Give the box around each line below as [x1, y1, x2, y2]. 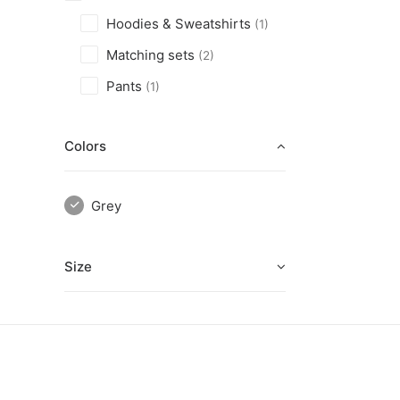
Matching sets [106, 46, 195, 63]
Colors [64, 137, 106, 154]
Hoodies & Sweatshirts [106, 15, 251, 32]
